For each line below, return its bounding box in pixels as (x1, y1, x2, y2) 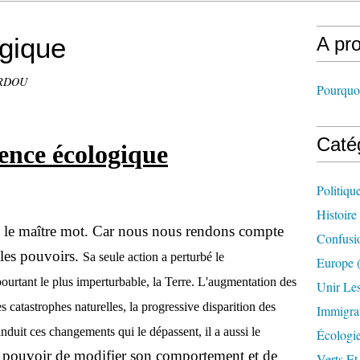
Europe (317, 254, 354, 271)
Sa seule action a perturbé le (83, 250, 224, 264)
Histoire (317, 206, 357, 223)
